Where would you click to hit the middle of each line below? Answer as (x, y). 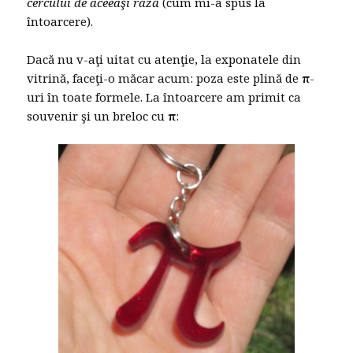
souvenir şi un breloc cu (98, 116)
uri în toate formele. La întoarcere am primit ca (164, 97)
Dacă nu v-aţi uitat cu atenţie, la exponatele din (164, 59)
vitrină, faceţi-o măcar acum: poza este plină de (165, 78)
